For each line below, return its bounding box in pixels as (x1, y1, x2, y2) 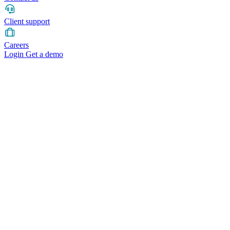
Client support (4, 17, 50, 26)
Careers (4, 41, 29, 50)
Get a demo (26, 50, 63, 59)
